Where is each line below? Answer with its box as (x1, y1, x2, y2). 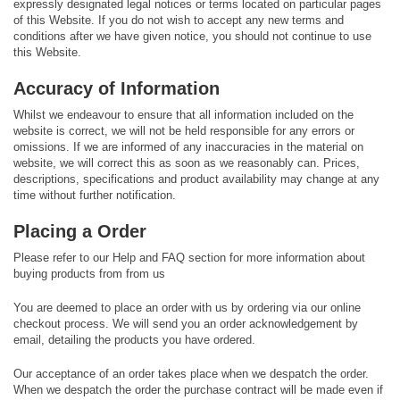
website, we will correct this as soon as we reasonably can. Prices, (13, 156, 360, 170)
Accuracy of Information (13, 79, 220, 98)
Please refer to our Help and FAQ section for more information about (13, 251, 365, 264)
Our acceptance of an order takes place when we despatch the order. (13, 367, 369, 380)
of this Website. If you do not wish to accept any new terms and (13, 13, 344, 27)
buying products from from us (13, 267, 165, 280)
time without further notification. (13, 188, 176, 202)
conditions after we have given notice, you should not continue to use (13, 29, 371, 43)
